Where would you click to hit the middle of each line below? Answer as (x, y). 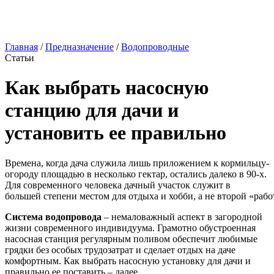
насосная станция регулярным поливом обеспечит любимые (131, 239)
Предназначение (80, 47)
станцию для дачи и (92, 110)
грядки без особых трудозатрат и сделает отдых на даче (120, 250)
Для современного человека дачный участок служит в (118, 185)
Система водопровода (53, 217)
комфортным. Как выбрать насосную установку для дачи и (128, 261)
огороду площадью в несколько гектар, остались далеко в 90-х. (136, 174)
